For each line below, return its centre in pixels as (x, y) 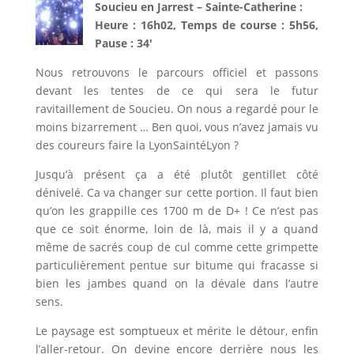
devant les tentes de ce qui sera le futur (177, 90)
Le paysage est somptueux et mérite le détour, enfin (177, 330)
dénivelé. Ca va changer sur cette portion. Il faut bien (177, 192)
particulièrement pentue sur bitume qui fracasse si (177, 265)
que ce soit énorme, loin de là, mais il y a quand (177, 228)
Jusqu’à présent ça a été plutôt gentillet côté (177, 174)
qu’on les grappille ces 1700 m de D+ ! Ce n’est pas (177, 210)
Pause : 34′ (123, 43)
